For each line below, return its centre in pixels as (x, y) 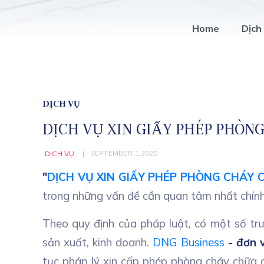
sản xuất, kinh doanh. (98, 242)
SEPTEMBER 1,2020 (124, 153)
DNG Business (189, 242)
